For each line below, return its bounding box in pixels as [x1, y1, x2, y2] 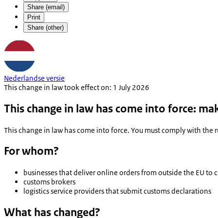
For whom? [4, 144, 59, 159]
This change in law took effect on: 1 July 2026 [4, 82, 149, 92]
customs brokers [23, 177, 75, 187]
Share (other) [27, 23, 64, 31]
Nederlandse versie [4, 73, 65, 83]
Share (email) [27, 3, 65, 11]
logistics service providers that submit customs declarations [23, 186, 211, 196]
